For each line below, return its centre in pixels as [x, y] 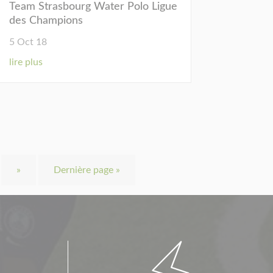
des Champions [46, 20]
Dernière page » [87, 170]
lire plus [26, 62]
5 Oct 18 [28, 42]
